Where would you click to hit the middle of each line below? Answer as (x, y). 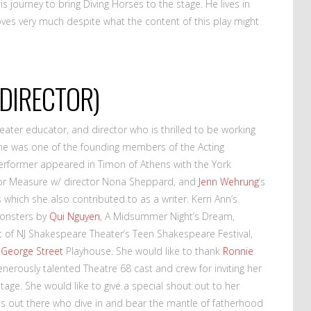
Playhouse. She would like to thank (143, 251)
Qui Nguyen (75, 216)
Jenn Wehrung (229, 181)
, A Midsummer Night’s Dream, (167, 216)
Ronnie (238, 251)
